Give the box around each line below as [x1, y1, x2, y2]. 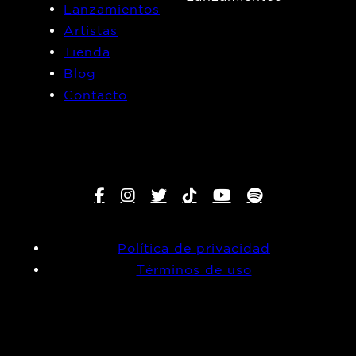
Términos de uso [136, 262, 252, 277]
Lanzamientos [64, 2, 160, 17]
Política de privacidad [118, 241, 270, 256]
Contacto [64, 87, 127, 103]
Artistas [64, 23, 118, 38]
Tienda [64, 44, 110, 60]
